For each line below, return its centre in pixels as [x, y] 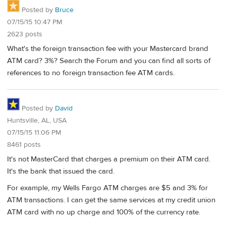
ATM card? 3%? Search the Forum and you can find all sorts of [109, 61]
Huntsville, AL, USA [37, 121]
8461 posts [24, 145]
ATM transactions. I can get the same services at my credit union [111, 200]
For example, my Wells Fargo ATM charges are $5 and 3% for [107, 188]
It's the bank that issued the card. [61, 171]
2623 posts [25, 34]
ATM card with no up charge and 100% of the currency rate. [104, 212]
